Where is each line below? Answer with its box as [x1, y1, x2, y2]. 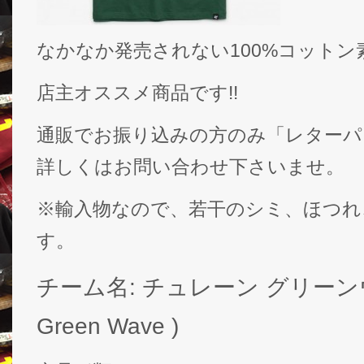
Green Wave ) [37, 313, 179, 340]
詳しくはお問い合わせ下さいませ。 [37, 156, 344, 178]
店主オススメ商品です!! [37, 82, 238, 104]
